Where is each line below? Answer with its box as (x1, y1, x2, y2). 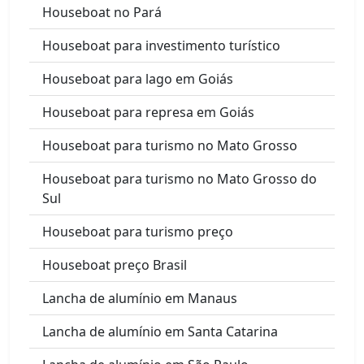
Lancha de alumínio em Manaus (42, 288, 237, 307)
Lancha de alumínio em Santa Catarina (42, 322, 278, 340)
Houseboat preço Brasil (42, 255, 187, 274)
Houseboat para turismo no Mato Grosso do (42, 169, 317, 188)
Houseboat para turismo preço (42, 222, 233, 240)
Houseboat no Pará (42, 2, 162, 21)
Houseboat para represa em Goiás (42, 102, 254, 121)
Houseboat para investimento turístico (42, 36, 280, 54)
